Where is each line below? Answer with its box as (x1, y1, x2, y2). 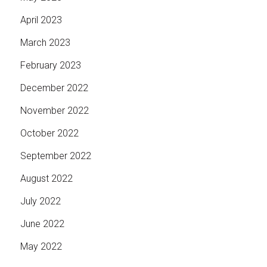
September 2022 (20, 150, 91, 162)
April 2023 (20, 14, 62, 26)
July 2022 (20, 195, 61, 207)
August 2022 (20, 173, 73, 185)
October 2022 (20, 128, 79, 139)
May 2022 (20, 241, 62, 253)
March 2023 (20, 37, 70, 49)
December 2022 (20, 82, 88, 94)
